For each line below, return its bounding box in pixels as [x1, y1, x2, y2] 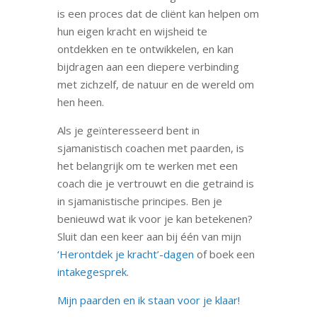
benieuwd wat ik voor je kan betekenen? [57, 211, 253, 226]
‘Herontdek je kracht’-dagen [57, 246, 194, 261]
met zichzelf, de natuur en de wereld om [57, 76, 254, 91]
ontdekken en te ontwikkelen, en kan [57, 41, 234, 56]
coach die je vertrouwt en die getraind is [57, 175, 254, 190]
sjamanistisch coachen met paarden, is [57, 140, 244, 155]
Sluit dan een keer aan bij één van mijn [57, 229, 241, 243]
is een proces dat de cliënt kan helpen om [57, 6, 259, 21]
